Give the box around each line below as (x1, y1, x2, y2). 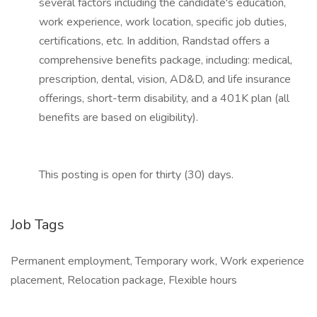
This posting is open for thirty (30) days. (39, 167, 234, 183)
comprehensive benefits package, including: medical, (39, 52, 292, 68)
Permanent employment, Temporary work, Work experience (11, 253, 304, 269)
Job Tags (11, 215, 64, 234)
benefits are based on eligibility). (39, 110, 198, 125)
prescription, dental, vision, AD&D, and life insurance (39, 71, 291, 87)
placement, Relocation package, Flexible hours (11, 272, 237, 288)
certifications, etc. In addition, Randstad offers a (39, 33, 270, 49)
